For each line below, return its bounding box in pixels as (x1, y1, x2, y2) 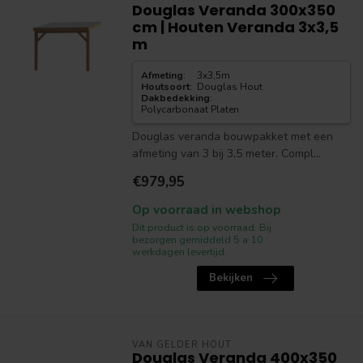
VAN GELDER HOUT (131, 339, 232, 351)
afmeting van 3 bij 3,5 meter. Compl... (131, 146, 321, 161)
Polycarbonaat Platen (140, 103, 239, 116)
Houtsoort (140, 80, 190, 93)
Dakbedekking (140, 92, 210, 105)
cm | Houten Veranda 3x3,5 (131, 17, 339, 37)
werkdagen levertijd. (131, 245, 227, 258)
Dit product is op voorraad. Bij (131, 220, 271, 234)
